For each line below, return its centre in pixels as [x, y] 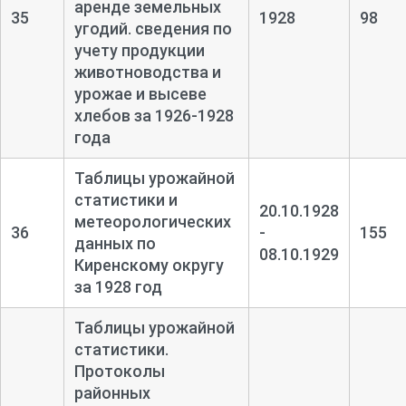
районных [112, 392]
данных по [115, 243]
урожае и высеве [140, 93]
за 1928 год [118, 286]
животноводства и [147, 72]
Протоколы [119, 371]
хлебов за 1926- [135, 115]
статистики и [126, 199]
